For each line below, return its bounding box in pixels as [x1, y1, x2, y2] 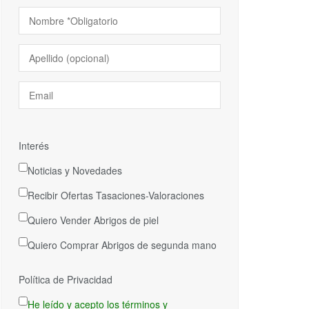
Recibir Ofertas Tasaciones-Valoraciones [28, 188, 204, 202]
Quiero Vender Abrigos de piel [28, 213, 159, 227]
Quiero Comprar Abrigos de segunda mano [28, 238, 217, 252]
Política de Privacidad [19, 272, 112, 286]
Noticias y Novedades [28, 163, 122, 177]
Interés [19, 139, 49, 152]
